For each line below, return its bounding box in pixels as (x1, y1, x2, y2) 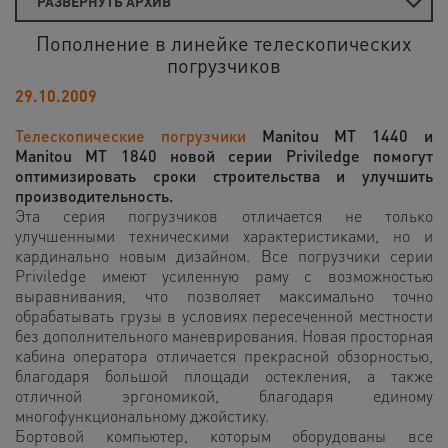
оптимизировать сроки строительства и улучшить (15, 165, 433, 186)
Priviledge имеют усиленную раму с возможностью (15, 265, 433, 286)
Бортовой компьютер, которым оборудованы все (15, 425, 433, 446)
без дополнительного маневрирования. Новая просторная (15, 325, 433, 346)
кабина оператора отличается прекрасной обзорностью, (15, 345, 433, 366)
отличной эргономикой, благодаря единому (15, 385, 433, 406)
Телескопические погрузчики (15, 125, 246, 146)
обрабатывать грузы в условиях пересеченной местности (15, 305, 433, 326)
